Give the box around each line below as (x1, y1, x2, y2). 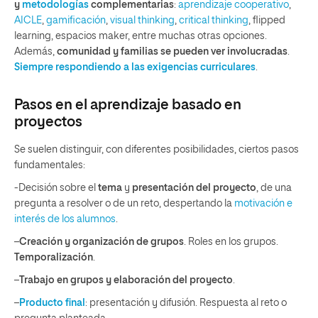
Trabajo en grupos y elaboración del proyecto (19, 275, 233, 285)
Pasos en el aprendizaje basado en (14, 97, 241, 112)
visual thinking (110, 15, 175, 26)
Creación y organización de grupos (19, 236, 184, 247)
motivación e (234, 198, 292, 209)
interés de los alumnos (14, 214, 116, 224)
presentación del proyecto (132, 182, 256, 193)
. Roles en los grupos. (184, 236, 278, 247)
